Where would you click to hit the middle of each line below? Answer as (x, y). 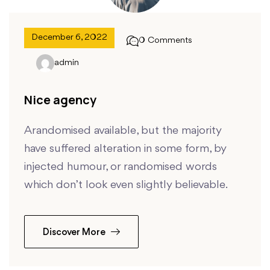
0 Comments (165, 41)
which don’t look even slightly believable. (126, 185)
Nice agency (60, 100)
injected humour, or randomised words (121, 167)
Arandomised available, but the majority (123, 131)
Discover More (75, 233)
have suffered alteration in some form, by (125, 149)
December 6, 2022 (69, 38)
